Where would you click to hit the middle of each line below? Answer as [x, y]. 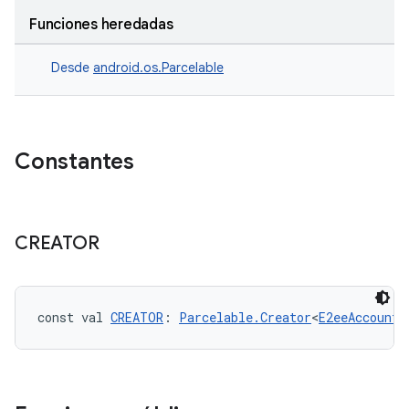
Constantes [74, 162]
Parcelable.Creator [245, 317]
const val [74, 317]
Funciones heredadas [101, 25]
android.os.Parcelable [158, 68]
